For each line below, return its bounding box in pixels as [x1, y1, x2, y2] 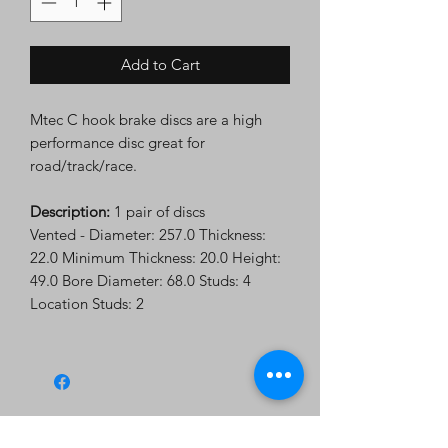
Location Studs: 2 [30, 293, 144, 313]
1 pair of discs [110, 201, 205, 221]
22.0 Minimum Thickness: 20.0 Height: [30, 247, 281, 267]
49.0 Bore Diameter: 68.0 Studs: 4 [30, 270, 251, 290]
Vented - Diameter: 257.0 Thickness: [30, 224, 266, 244]
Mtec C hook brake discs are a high [30, 109, 262, 129]
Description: [30, 201, 110, 221]
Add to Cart [120, 54, 200, 74]
